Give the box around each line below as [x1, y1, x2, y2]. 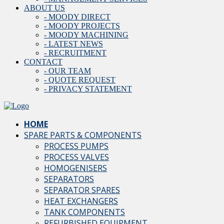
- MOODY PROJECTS [44, 21, 120, 30]
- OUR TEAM [44, 66, 91, 75]
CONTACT [24, 57, 62, 66]
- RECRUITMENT [44, 48, 106, 57]
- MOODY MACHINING [44, 30, 128, 39]
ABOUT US [24, 3, 65, 12]
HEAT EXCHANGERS [44, 195, 118, 206]
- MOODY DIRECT [44, 12, 110, 21]
